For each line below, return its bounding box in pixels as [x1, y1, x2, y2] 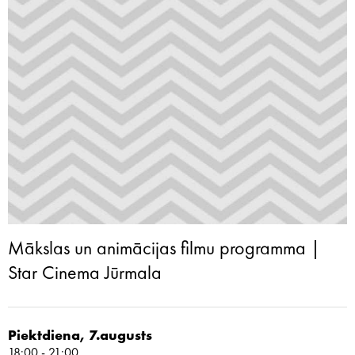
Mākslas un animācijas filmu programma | [8, 240, 320, 259]
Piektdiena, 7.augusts [8, 329, 152, 343]
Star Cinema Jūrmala [8, 265, 162, 284]
